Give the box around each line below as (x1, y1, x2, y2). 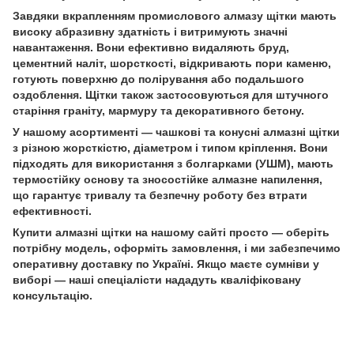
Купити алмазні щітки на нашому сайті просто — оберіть (13, 225, 330, 239)
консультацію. (13, 288, 92, 302)
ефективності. (13, 204, 92, 217)
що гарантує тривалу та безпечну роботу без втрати (13, 188, 307, 201)
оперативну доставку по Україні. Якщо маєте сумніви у (13, 257, 319, 270)
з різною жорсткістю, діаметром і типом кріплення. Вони (13, 141, 328, 154)
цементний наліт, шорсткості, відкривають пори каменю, (13, 56, 331, 70)
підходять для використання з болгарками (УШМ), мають (13, 156, 333, 170)
